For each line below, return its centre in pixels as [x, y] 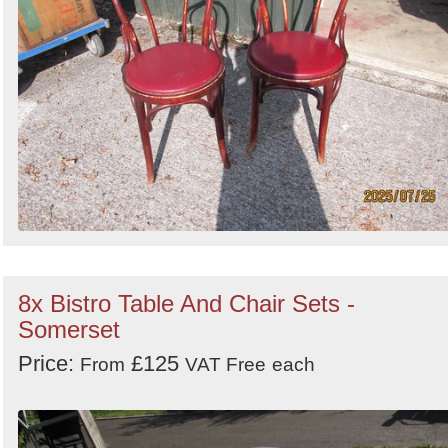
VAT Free [225, 364]
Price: [49, 363]
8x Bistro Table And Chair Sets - [186, 303]
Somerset [69, 329]
